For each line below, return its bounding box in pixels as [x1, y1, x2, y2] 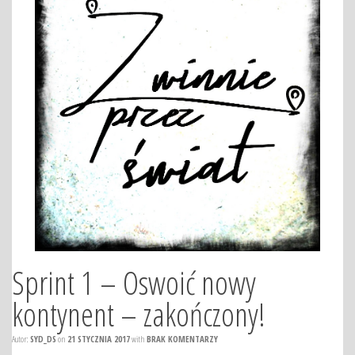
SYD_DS [30, 333, 56, 345]
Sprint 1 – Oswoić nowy [12, 261, 256, 304]
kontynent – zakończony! [12, 292, 265, 336]
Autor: [12, 333, 30, 345]
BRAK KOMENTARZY [147, 333, 218, 345]
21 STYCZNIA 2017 [67, 333, 130, 345]
